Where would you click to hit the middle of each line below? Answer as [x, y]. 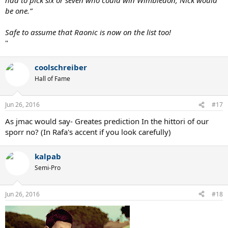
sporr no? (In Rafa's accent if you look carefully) [88, 132]
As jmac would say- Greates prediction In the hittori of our [107, 121]
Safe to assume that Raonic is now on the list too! [88, 32]
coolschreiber [61, 67]
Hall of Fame [52, 78]
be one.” [19, 10]
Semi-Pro [48, 168]
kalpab [48, 156]
